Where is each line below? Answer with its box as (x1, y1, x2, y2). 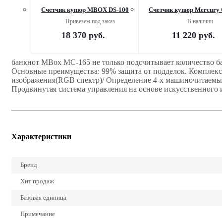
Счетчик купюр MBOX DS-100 (41, 5, 129, 13)
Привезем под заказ (65, 17, 115, 25)
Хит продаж (20, 177, 54, 185)
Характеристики (11, 132, 71, 141)
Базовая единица (20, 193, 66, 201)
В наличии (187, 17, 213, 25)
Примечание (20, 210, 55, 218)
